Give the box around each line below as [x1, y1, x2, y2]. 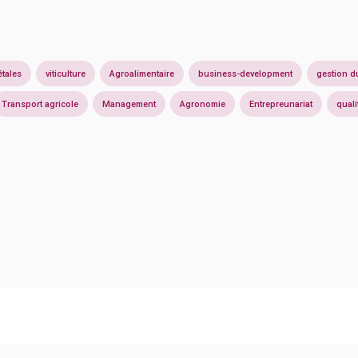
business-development [198, 68, 292, 79]
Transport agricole [2, 98, 78, 109]
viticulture [46, 68, 86, 79]
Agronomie [180, 98, 225, 109]
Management [102, 98, 156, 109]
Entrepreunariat [249, 98, 312, 109]
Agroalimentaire [109, 68, 174, 79]
